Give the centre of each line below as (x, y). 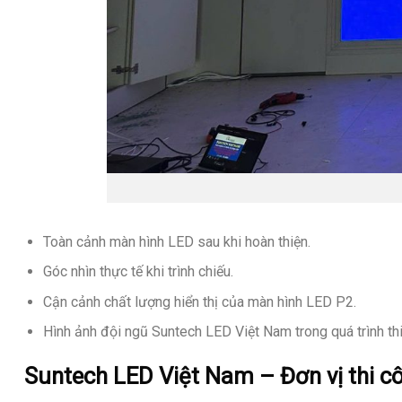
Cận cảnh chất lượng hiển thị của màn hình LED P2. (199, 301)
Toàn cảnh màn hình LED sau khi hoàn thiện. (176, 241)
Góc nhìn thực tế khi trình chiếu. (138, 272)
